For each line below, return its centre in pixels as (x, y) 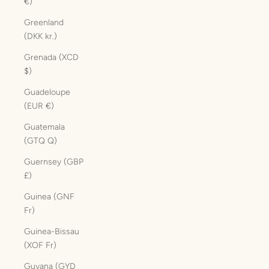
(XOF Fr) (40, 245)
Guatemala (44, 127)
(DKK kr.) (41, 36)
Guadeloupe (47, 92)
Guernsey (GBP (54, 162)
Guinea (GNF (49, 197)
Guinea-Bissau (52, 231)
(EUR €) (39, 106)
